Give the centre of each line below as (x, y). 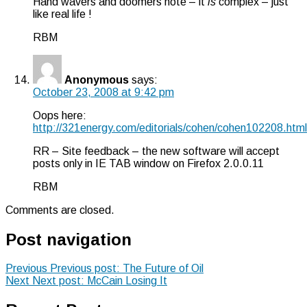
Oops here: (60, 115)
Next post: (58, 281)
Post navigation (69, 239)
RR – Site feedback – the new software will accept (156, 151)
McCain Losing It (127, 281)
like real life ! (62, 14)
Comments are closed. (60, 210)
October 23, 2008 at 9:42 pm (103, 92)
